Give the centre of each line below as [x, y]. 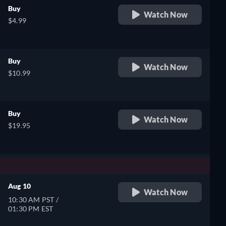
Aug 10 [20, 186]
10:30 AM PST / [33, 200]
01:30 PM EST [31, 209]
